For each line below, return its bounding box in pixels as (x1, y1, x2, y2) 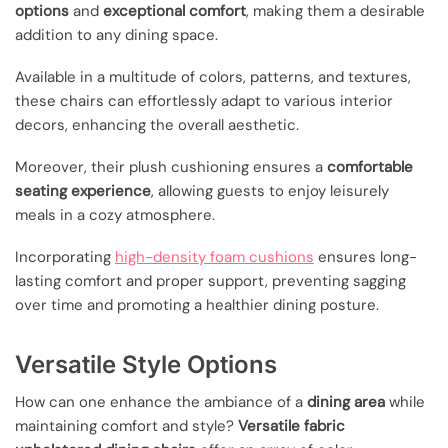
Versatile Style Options (15, 350, 277, 380)
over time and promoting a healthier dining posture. (15, 295, 379, 316)
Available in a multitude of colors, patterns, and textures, (15, 66, 411, 87)
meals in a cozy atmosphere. (15, 205, 215, 226)
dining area (307, 391, 385, 412)
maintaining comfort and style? (15, 415, 238, 436)
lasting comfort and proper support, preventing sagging (15, 271, 406, 292)
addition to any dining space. (15, 24, 218, 45)
